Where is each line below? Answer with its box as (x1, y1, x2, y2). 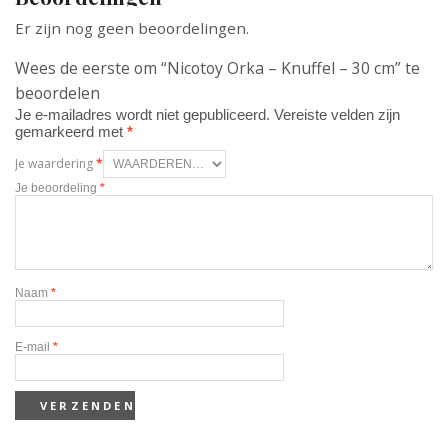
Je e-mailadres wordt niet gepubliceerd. (15, 105, 270, 123)
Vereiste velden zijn (274, 105, 400, 123)
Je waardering (15, 154, 96, 172)
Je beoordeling (15, 180, 100, 195)
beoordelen (15, 81, 100, 104)
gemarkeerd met (15, 122, 127, 140)
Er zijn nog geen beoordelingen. (15, 17, 249, 38)
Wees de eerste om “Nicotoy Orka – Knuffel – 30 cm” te (15, 56, 420, 79)
